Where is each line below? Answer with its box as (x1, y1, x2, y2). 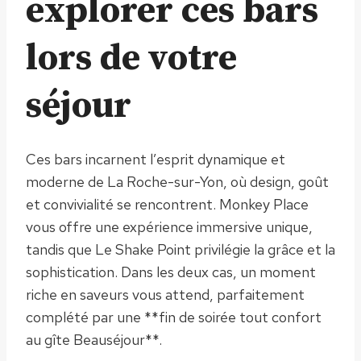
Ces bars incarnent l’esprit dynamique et (26, 149, 285, 168)
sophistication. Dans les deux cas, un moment (26, 262, 316, 281)
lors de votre (26, 35, 237, 81)
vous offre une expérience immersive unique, (26, 217, 313, 236)
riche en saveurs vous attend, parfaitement (26, 284, 305, 304)
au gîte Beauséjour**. (26, 330, 162, 349)
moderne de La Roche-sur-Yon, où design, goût (26, 172, 329, 191)
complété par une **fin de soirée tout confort (26, 307, 322, 326)
